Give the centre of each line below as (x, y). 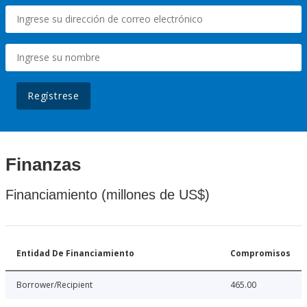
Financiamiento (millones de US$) (108, 195)
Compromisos (260, 254)
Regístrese (53, 96)
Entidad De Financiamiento (75, 254)
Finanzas (43, 165)
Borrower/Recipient (54, 285)
